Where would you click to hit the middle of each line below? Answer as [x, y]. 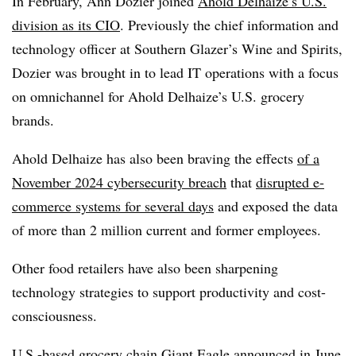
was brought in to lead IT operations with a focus [195, 72]
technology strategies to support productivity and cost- [169, 291]
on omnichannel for [70, 96]
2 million [116, 229]
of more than [51, 229]
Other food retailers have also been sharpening [145, 267]
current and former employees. [232, 229]
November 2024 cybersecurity [98, 182]
